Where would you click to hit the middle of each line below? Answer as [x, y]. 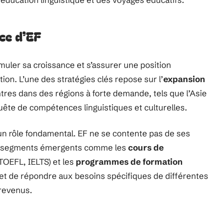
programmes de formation [129, 162]
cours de [146, 147]
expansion [184, 79]
